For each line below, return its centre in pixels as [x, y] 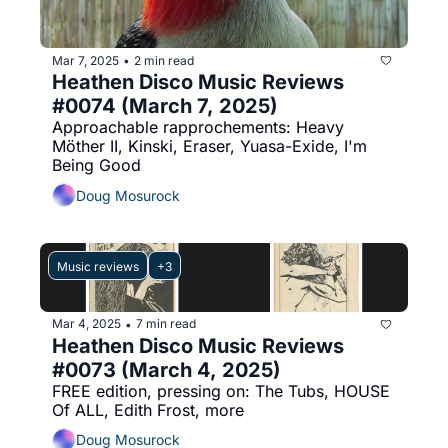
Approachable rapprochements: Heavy [198, 127]
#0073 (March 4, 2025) [166, 369]
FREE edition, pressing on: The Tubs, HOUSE [221, 390]
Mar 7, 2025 [85, 60]
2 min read [164, 60]
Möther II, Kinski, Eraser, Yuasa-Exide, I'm [209, 146]
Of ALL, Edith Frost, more [148, 409]
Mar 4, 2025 [86, 324]
